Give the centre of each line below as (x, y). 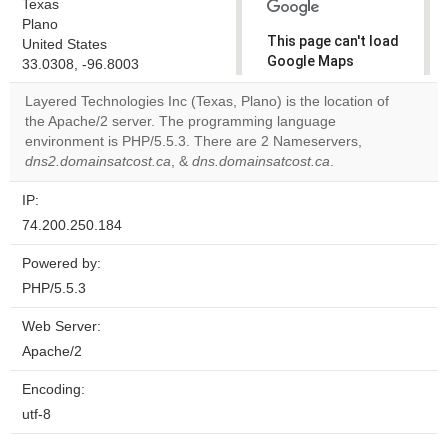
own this (305, 141)
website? (307, 158)
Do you (300, 124)
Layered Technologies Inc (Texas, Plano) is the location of (207, 101)
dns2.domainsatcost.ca (98, 161)
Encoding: (53, 389)
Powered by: (61, 263)
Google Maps (310, 61)
